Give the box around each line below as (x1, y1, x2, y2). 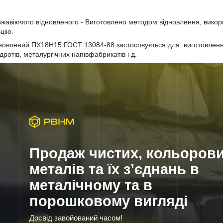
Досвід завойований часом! (29, 213, 122, 222)
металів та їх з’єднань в (29, 161, 199, 177)
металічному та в (29, 177, 152, 193)
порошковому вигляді (29, 193, 188, 209)
